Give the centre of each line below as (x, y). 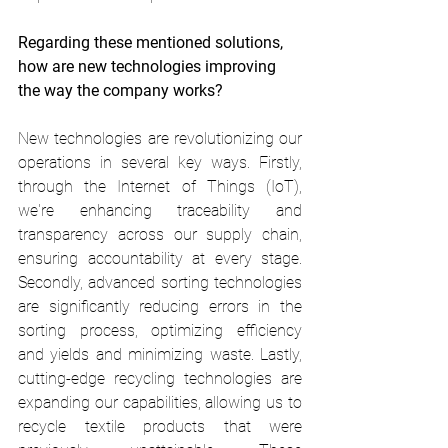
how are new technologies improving (149, 66)
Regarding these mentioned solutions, (152, 42)
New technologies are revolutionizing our (160, 138)
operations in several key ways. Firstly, (160, 162)
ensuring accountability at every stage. (160, 258)
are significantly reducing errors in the (160, 306)
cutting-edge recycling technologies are (160, 378)
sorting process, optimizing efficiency (160, 330)
